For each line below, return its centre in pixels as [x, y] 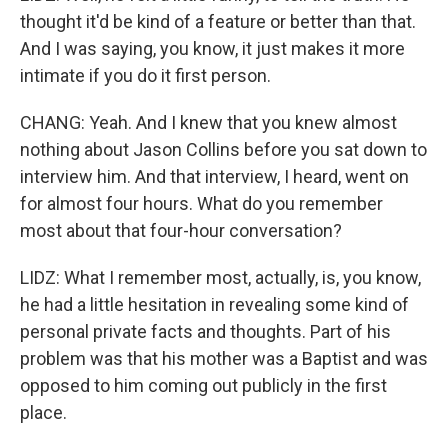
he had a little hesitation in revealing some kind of [214, 304]
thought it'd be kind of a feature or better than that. [218, 21]
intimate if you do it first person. [145, 75]
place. [43, 412]
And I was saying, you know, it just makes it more [212, 48]
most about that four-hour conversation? [181, 230]
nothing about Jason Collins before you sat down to [223, 149]
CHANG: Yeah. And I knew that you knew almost [208, 122]
